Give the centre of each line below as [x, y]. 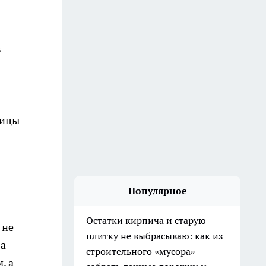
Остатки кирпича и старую [146, 220]
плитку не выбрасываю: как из [155, 236]
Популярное [157, 191]
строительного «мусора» [141, 251]
